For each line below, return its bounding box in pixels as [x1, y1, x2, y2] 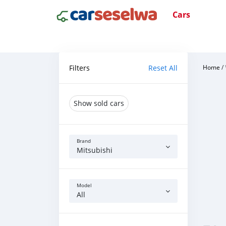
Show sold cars [74, 98, 124, 108]
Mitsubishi [77, 145, 112, 155]
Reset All [148, 63, 178, 73]
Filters [69, 63, 90, 73]
